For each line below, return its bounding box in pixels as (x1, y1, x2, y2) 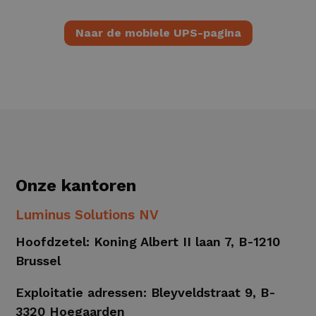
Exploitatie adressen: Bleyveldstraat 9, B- (16, 285, 276, 300)
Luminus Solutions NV (16, 207, 159, 224)
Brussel (16, 253, 61, 269)
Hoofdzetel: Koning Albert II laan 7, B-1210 (16, 234, 281, 250)
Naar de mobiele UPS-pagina (75, 26, 241, 40)
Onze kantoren (16, 176, 137, 196)
